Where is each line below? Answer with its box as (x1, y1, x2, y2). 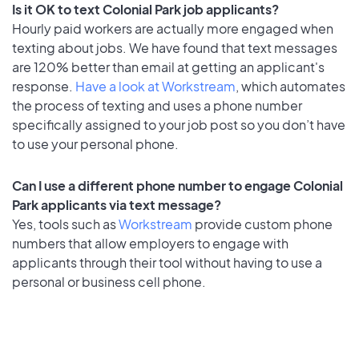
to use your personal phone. (12, 135, 179, 152)
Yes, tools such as (12, 216, 119, 233)
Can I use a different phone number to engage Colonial (12, 177, 343, 195)
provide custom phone (192, 216, 333, 233)
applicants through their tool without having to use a (12, 254, 322, 272)
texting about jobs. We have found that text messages (12, 38, 337, 56)
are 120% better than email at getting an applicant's (12, 58, 325, 75)
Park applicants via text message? (12, 196, 221, 214)
